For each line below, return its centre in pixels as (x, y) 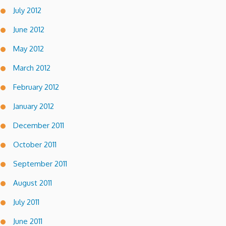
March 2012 (32, 68)
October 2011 (35, 144)
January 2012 (34, 106)
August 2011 (33, 183)
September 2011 (40, 163)
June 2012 (29, 29)
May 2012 (29, 48)
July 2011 (26, 202)
